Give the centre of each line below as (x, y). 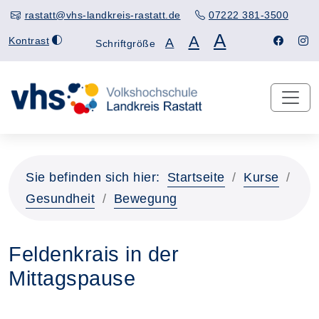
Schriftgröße (125, 43)
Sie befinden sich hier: (93, 177)
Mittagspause (72, 278)
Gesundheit (60, 199)
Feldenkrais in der (94, 254)
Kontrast (29, 40)
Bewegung (145, 199)
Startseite (196, 177)
